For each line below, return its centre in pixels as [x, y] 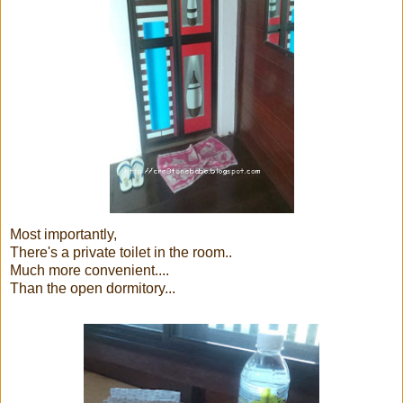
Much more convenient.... [90, 270]
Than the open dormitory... [93, 288]
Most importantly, [63, 234]
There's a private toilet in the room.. [121, 252]
